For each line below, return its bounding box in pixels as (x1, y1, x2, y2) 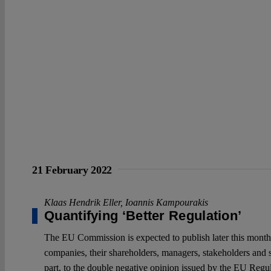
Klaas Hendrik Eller (44, 197, 120, 207)
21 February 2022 (32, 163, 113, 176)
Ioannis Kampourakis (125, 197, 208, 207)
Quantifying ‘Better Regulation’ (44, 207, 242, 223)
